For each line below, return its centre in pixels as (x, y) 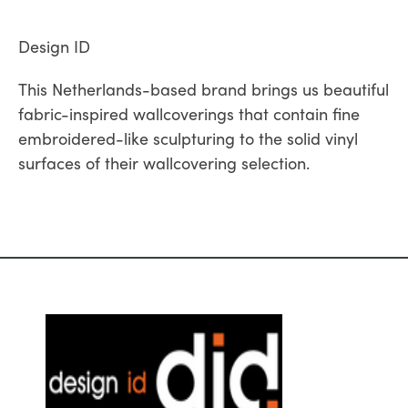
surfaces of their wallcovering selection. (164, 163)
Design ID (54, 46)
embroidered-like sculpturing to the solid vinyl (188, 138)
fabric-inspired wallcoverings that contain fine (189, 114)
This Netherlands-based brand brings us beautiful (204, 89)
